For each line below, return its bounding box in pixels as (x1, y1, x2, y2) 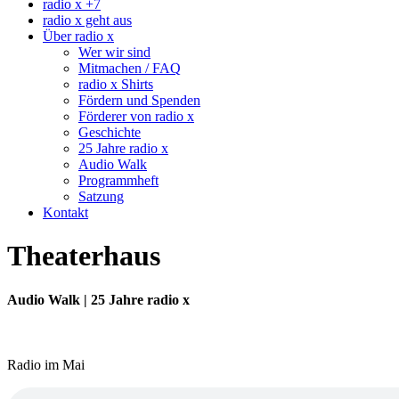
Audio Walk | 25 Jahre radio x (7, 291, 190, 307)
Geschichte (78, 125, 141, 140)
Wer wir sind (78, 45, 151, 60)
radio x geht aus (43, 12, 132, 28)
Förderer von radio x (78, 109, 194, 124)
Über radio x (43, 28, 114, 44)
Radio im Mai (7, 357, 85, 373)
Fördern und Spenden (78, 93, 200, 108)
